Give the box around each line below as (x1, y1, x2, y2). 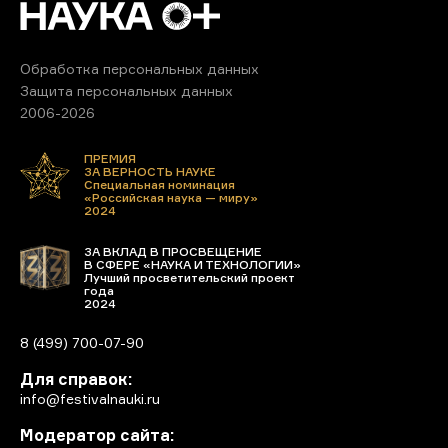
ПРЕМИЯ (84, 150, 136, 166)
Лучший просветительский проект (84, 269, 295, 285)
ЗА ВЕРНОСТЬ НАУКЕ (84, 163, 216, 179)
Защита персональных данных (20, 81, 233, 99)
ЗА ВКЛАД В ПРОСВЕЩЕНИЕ (84, 243, 262, 259)
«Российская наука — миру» (84, 189, 258, 205)
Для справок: (20, 368, 132, 389)
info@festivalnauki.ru (20, 389, 160, 407)
